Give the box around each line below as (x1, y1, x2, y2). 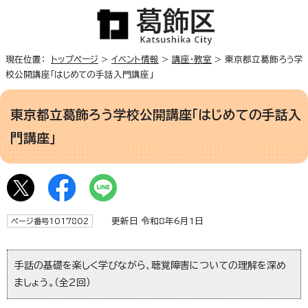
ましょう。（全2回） (14, 277, 91, 287)
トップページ (51, 54, 98, 64)
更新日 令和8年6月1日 (100, 216, 203, 225)
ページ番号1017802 (11, 217, 89, 225)
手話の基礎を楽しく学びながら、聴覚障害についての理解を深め (14, 260, 286, 270)
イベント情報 (111, 54, 159, 64)
